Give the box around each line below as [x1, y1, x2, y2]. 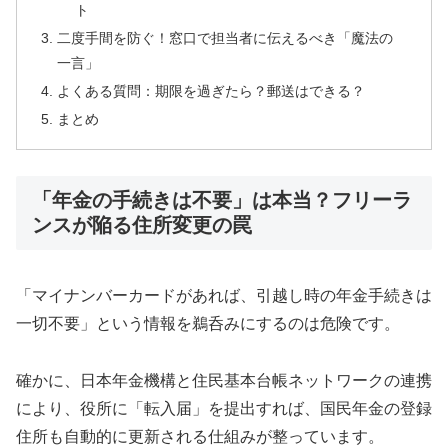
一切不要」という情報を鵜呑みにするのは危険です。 [16, 315, 400, 333]
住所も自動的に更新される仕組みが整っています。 [16, 428, 384, 446]
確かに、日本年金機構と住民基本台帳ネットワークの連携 [16, 372, 432, 390]
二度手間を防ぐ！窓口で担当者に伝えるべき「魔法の [57, 30, 394, 47]
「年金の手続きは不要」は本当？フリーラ [32, 189, 412, 212]
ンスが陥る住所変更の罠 [32, 214, 252, 237]
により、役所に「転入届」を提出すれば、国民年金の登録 [16, 400, 432, 418]
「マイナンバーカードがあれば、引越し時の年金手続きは [16, 287, 432, 305]
